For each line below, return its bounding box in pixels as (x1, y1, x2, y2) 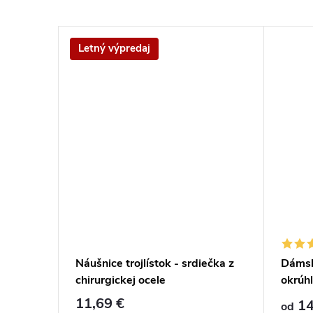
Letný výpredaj (78, 41, 150, 55)
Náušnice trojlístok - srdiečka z (75, 255, 234, 271)
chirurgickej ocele (75, 272, 166, 288)
